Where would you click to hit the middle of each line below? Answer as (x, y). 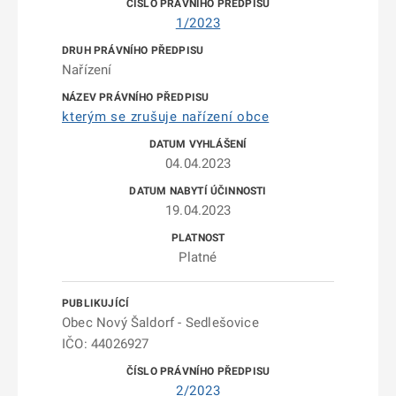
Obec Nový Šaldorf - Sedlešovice (160, 323)
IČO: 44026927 (106, 344)
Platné (198, 257)
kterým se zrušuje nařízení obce (166, 117)
